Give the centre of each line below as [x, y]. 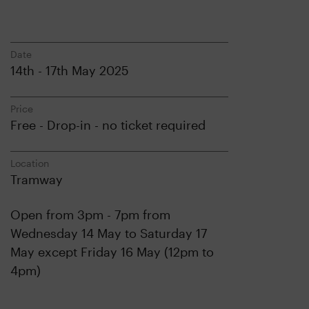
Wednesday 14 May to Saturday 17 [109, 233]
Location [30, 163]
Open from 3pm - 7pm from [90, 215]
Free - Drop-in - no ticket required [108, 125]
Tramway [37, 179]
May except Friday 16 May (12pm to [112, 252]
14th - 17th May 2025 [70, 70]
